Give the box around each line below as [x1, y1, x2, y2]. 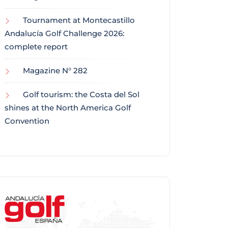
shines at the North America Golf [5, 103, 131, 113]
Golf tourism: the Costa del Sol [23, 90, 139, 100]
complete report [5, 42, 68, 52]
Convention [5, 116, 49, 126]
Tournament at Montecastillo [23, 15, 135, 25]
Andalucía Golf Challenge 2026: [5, 28, 124, 39]
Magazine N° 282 [23, 66, 88, 76]
